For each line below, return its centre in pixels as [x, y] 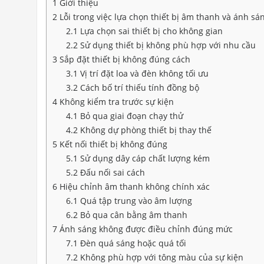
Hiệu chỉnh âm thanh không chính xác [133, 187]
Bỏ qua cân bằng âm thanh [132, 215]
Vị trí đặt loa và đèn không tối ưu [143, 74]
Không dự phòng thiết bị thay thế [144, 130]
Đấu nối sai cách [111, 173]
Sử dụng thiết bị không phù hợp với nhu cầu [166, 45]
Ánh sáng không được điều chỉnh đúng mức [145, 229]
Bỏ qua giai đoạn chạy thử [130, 116]
